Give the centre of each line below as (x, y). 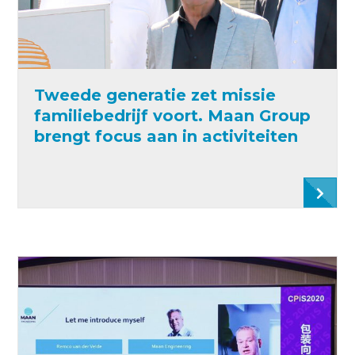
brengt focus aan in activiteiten (166, 136)
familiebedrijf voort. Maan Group (173, 115)
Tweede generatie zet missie (155, 95)
